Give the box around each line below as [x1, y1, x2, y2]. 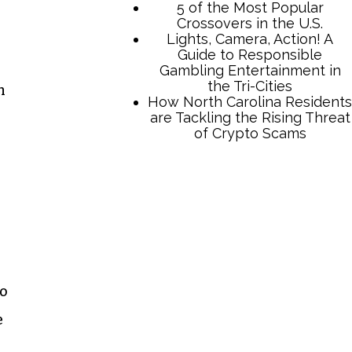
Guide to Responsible [178, 46, 322, 63]
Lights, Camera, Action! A [167, 30, 333, 47]
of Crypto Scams [193, 124, 306, 141]
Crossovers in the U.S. [177, 14, 323, 31]
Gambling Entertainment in [159, 61, 341, 79]
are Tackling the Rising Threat [149, 108, 350, 126]
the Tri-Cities [207, 77, 292, 94]
